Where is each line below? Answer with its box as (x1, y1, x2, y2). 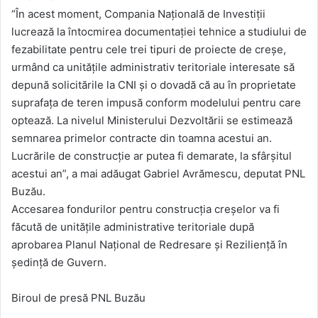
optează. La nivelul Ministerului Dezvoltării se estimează (11, 113, 292, 127)
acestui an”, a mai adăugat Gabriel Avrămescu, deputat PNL (11, 166, 305, 180)
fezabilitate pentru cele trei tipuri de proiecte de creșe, (11, 42, 286, 56)
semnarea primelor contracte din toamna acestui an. (11, 131, 272, 145)
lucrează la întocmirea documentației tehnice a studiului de (11, 24, 307, 38)
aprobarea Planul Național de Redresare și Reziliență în (11, 237, 287, 251)
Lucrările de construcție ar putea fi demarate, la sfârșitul (11, 148, 292, 163)
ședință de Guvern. (11, 255, 106, 269)
